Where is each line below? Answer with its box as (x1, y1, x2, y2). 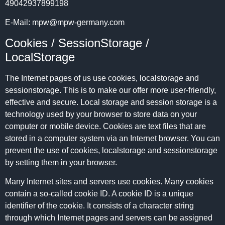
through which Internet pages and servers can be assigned (5, 213, 212, 222)
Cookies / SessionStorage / (5, 36, 149, 50)
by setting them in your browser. (5, 158, 117, 167)
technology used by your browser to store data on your (5, 109, 197, 119)
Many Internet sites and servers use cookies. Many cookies (5, 177, 213, 186)
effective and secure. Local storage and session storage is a (5, 97, 217, 106)
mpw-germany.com (57, 18, 125, 27)
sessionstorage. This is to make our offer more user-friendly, (5, 85, 216, 94)
